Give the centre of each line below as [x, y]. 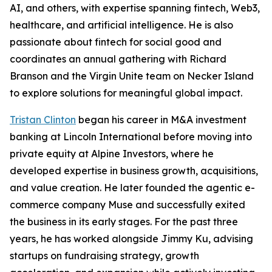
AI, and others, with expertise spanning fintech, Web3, [135, 8]
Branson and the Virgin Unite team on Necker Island [132, 76]
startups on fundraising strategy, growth [104, 256]
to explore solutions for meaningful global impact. [126, 93]
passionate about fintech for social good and [116, 42]
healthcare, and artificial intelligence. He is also [121, 25]
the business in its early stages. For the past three [124, 222]
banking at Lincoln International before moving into [131, 137]
